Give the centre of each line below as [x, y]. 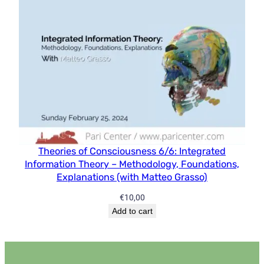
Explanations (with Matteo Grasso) [132, 177]
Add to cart [132, 211]
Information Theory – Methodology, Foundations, [132, 164]
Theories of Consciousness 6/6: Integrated [132, 151]
